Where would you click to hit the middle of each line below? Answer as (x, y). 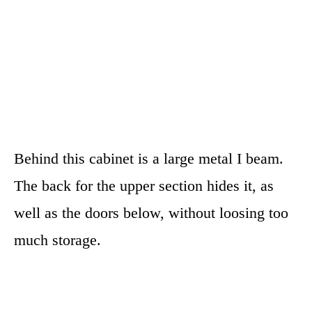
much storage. (57, 240)
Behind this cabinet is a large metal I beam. (149, 158)
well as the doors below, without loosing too (151, 212)
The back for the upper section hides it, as (144, 185)
